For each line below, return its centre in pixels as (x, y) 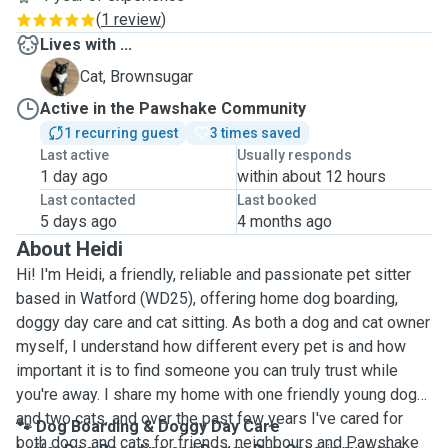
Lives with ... (86, 44)
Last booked (276, 200)
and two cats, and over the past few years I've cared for (209, 418)
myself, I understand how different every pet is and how (211, 346)
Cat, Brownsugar (136, 76)
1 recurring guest (121, 133)
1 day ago (74, 176)
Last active (74, 155)
